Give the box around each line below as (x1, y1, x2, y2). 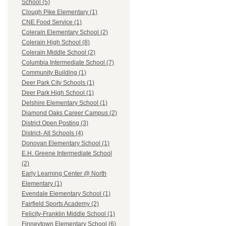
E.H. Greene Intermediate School (22, 150, 112, 157)
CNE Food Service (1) (22, 19, 82, 26)
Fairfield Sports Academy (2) (22, 200, 99, 208)
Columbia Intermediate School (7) (22, 59, 114, 67)
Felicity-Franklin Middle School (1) (22, 210, 115, 218)
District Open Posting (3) (22, 120, 88, 127)
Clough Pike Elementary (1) (22, 9, 97, 16)
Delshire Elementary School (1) (22, 99, 107, 107)
